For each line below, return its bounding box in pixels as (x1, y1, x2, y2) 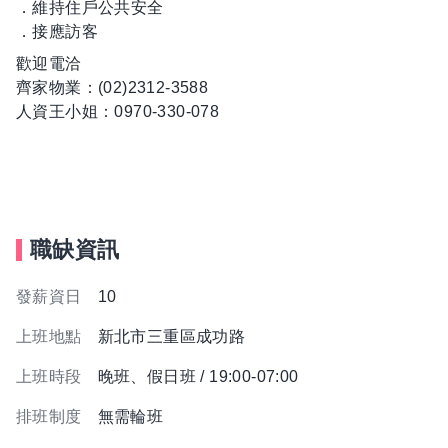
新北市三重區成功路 (97, 328, 246, 345)
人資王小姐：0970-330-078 (16, 103, 220, 120)
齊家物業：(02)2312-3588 (16, 79, 209, 96)
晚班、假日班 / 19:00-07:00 (97, 368, 299, 385)
